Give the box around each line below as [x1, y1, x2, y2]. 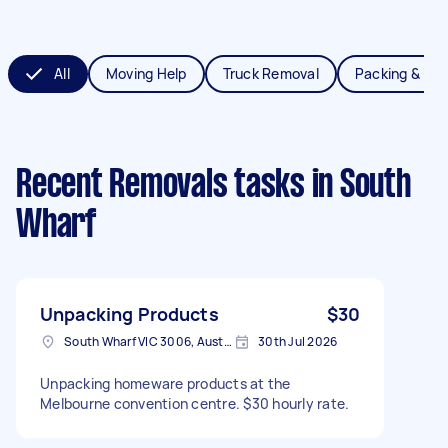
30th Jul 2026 [258, 332, 338, 350]
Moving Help [105, 63, 187, 83]
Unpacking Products [40, 301, 219, 326]
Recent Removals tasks [16, 167, 305, 204]
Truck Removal [222, 63, 319, 83]
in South [304, 167, 411, 204]
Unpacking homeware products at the [40, 373, 291, 393]
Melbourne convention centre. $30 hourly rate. [40, 393, 350, 413]
